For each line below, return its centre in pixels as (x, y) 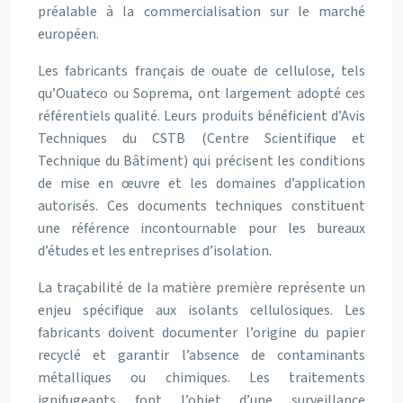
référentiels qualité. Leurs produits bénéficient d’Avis (201, 116)
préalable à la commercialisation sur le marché (201, 12)
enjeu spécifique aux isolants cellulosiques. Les (201, 310)
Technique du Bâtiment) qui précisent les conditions (201, 161)
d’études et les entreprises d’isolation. (155, 251)
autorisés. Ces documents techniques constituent (201, 206)
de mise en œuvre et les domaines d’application (201, 184)
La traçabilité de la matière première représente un (201, 288)
